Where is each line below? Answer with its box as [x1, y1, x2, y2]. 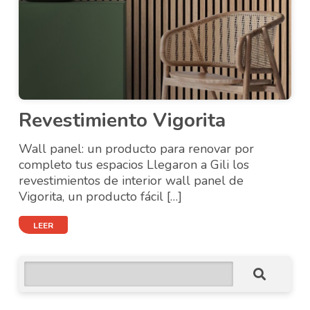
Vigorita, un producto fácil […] [19, 188, 183, 205]
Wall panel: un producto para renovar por [19, 140, 255, 157]
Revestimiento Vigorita [19, 107, 226, 134]
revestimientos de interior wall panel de [19, 172, 244, 189]
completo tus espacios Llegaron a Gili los [19, 156, 250, 173]
